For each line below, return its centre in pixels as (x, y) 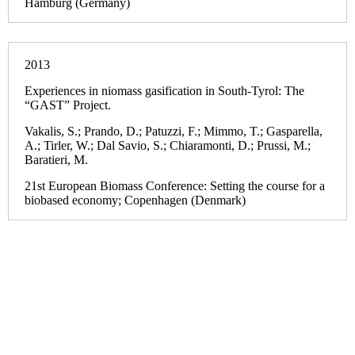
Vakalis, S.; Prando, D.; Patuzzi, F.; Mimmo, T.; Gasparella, (174, 131)
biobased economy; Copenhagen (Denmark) (135, 200)
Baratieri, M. (56, 159)
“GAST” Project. (68, 105)
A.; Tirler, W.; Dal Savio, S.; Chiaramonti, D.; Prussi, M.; (168, 145)
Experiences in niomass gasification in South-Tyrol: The (164, 91)
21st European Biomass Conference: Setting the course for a (175, 185)
